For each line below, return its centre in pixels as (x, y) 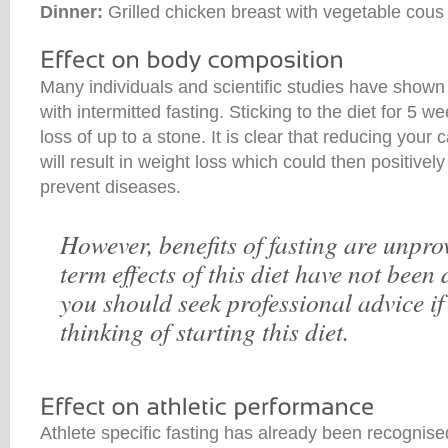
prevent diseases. (110, 186)
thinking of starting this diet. (204, 330)
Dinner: (71, 12)
